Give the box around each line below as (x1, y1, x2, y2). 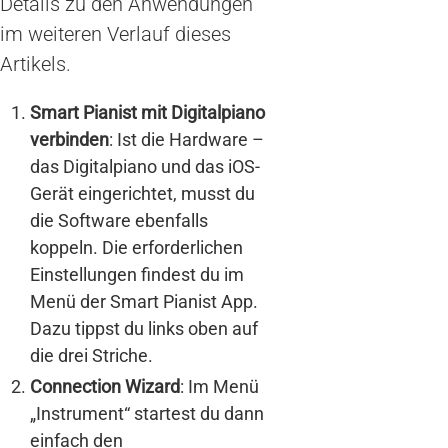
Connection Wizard (30, 376, 180, 398)
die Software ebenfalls (30, 210, 208, 232)
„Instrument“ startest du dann (30, 403, 264, 425)
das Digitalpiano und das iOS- (30, 156, 260, 178)
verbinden (30, 129, 109, 151)
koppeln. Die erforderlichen (30, 237, 243, 259)
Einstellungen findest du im (30, 264, 244, 286)
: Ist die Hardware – (109, 129, 264, 151)
